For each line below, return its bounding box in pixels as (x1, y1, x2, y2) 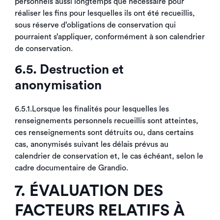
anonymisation (15, 79, 102, 92)
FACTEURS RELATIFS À (15, 203, 185, 219)
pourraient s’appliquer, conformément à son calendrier (15, 33, 205, 41)
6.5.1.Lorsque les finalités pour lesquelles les (15, 105, 169, 113)
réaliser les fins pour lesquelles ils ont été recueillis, (15, 9, 195, 17)
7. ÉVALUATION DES (15, 183, 163, 199)
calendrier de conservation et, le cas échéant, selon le (15, 152, 203, 160)
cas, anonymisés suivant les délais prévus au (15, 140, 168, 148)
